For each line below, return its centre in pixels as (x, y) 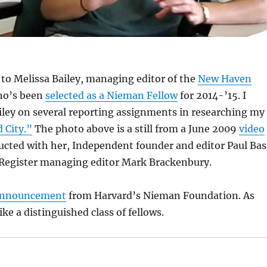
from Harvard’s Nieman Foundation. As (160, 195)
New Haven (224, 78)
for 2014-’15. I (212, 95)
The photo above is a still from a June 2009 (135, 128)
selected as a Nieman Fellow (111, 95)
